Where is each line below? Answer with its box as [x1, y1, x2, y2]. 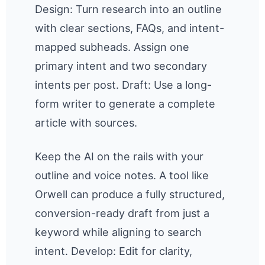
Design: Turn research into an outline [35, 3, 222, 16]
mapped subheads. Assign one [35, 41, 190, 54]
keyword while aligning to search [35, 225, 202, 238]
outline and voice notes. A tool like [35, 169, 209, 182]
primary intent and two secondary [35, 60, 208, 73]
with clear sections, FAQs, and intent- [35, 22, 225, 35]
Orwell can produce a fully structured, [35, 188, 225, 201]
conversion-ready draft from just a [35, 206, 210, 219]
